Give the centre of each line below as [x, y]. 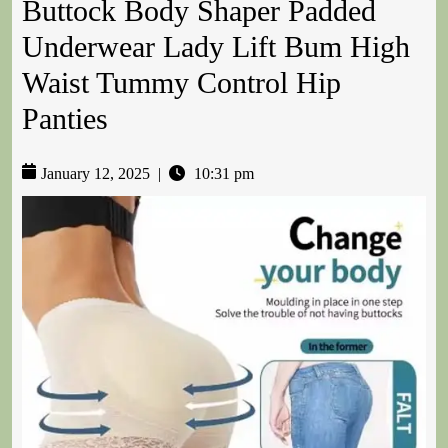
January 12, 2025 [95, 174]
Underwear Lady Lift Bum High [216, 47]
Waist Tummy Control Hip [181, 83]
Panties [65, 119]
